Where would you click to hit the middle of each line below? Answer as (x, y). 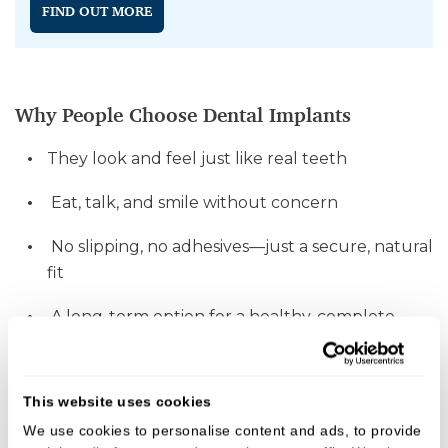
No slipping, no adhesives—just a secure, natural (240, 246)
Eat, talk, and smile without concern (194, 202)
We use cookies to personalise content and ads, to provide (222, 430)
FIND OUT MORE (97, 11)
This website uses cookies (117, 401)
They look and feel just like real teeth (199, 158)
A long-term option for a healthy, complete (221, 316)
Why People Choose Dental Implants (186, 115)
